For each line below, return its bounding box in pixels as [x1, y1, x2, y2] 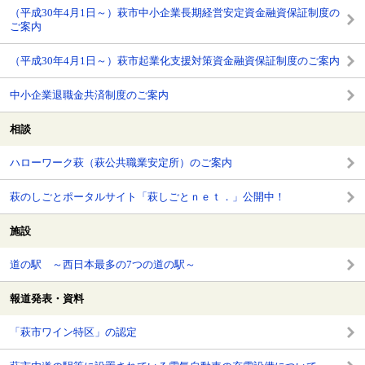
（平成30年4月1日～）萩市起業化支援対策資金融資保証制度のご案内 [10, 55, 340, 68]
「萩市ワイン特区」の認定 [10, 326, 137, 339]
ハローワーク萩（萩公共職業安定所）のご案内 [10, 156, 232, 169]
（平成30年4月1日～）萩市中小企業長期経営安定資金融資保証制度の [10, 7, 340, 20]
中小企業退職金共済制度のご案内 [10, 89, 169, 102]
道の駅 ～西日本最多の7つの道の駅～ [10, 258, 196, 271]
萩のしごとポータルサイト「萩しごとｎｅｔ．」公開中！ [10, 191, 285, 204]
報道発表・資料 [10, 292, 84, 306]
